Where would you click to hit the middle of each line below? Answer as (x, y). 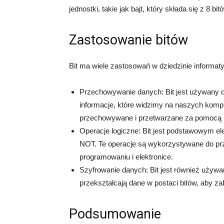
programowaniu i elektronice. (126, 157)
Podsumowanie (115, 214)
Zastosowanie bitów (128, 40)
